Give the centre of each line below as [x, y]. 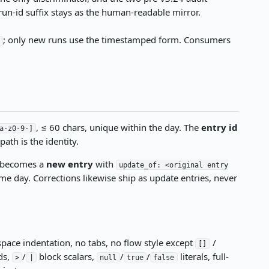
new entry [69, 164]
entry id [219, 127]
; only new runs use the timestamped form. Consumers [117, 40]
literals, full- [203, 256]
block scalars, [66, 256]
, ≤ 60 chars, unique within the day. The [118, 127]
